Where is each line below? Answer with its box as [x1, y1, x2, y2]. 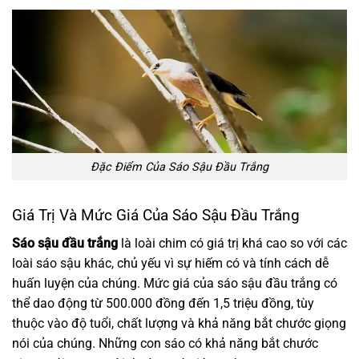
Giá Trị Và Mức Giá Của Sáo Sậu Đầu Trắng [12, 206, 300, 225]
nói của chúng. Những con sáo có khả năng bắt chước [12, 335, 318, 351]
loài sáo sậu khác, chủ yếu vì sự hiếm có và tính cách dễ [12, 255, 329, 271]
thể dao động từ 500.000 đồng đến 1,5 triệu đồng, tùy [12, 295, 314, 311]
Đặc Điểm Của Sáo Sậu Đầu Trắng [91, 159, 268, 174]
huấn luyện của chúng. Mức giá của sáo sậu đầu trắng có [12, 275, 337, 291]
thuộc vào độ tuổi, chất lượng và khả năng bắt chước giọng [12, 315, 346, 331]
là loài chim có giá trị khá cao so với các [118, 235, 347, 251]
